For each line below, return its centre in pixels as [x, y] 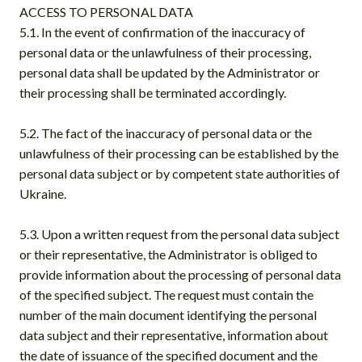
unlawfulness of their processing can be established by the [179, 153]
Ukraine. [43, 193]
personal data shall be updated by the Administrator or [170, 72]
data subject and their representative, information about [174, 335]
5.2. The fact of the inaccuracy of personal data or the [166, 133]
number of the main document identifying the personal [168, 314]
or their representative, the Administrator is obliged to [168, 254]
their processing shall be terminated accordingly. [153, 92]
